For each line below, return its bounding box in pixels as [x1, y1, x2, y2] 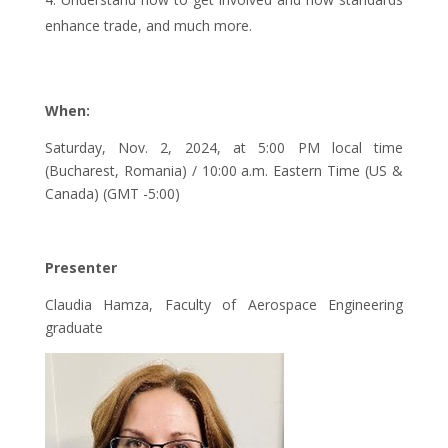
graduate [44, 318, 103, 338]
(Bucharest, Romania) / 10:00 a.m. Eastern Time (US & [44, 161, 404, 181]
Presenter [44, 258, 117, 278]
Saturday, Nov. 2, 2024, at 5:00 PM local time [44, 138, 404, 158]
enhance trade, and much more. [44, 16, 252, 36]
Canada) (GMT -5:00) [44, 184, 184, 204]
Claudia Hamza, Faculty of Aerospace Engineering [44, 295, 404, 315]
